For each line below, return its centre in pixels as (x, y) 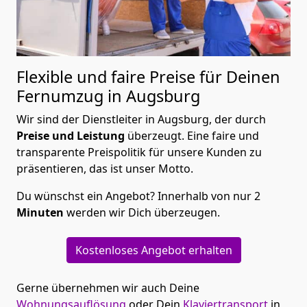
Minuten (40, 213)
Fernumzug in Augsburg (108, 96)
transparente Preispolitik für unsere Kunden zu (139, 152)
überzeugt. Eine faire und (192, 136)
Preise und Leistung (71, 136)
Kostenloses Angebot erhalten (153, 250)
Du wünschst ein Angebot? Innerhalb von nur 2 (138, 196)
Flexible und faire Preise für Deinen (148, 77)
